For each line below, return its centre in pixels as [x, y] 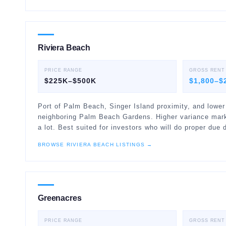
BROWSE [52, 145]
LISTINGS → [133, 145]
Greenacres [60, 198]
